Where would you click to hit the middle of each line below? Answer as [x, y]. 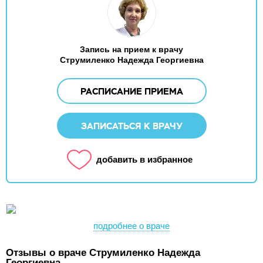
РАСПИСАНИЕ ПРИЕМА [131, 91]
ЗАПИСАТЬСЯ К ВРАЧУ [131, 126]
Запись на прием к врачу [131, 49]
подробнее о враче [131, 226]
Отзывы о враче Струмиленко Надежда [103, 253]
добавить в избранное [144, 159]
